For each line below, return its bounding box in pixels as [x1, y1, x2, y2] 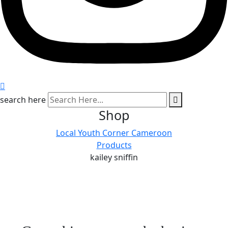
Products [96, 139, 132, 151]
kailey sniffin [90, 151, 138, 163]
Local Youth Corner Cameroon [56, 127, 172, 138]
